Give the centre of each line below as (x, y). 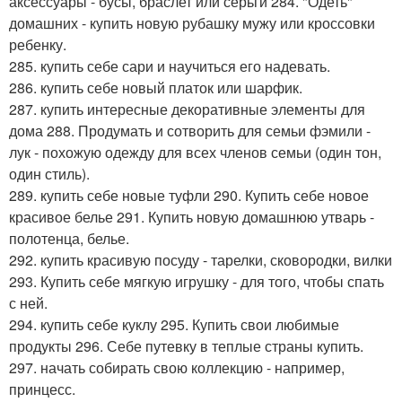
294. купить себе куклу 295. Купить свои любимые (174, 324)
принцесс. (42, 389)
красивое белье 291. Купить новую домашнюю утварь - (192, 216)
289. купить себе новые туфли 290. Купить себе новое (189, 195)
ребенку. (38, 44)
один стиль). (49, 173)
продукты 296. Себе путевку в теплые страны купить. (186, 345)
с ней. (28, 302)
